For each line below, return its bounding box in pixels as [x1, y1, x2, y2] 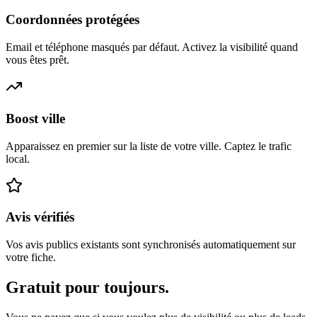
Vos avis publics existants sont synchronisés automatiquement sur [6, 238, 296, 251]
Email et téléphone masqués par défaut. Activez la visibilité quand [6, 41, 298, 54]
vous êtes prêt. [6, 54, 69, 67]
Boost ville [6, 110, 65, 126]
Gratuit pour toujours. [6, 277, 169, 296]
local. [6, 152, 30, 165]
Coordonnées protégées [6, 12, 139, 28]
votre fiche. [6, 251, 56, 264]
